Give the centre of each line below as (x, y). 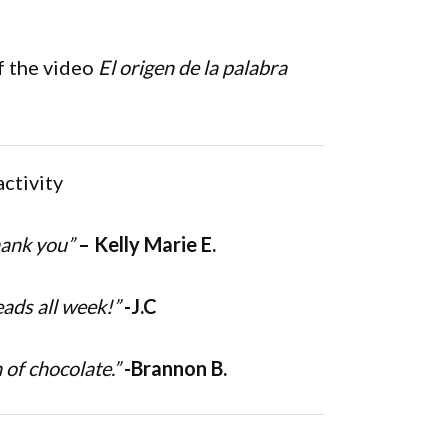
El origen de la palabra (192, 67)
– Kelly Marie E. (146, 244)
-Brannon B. (175, 368)
